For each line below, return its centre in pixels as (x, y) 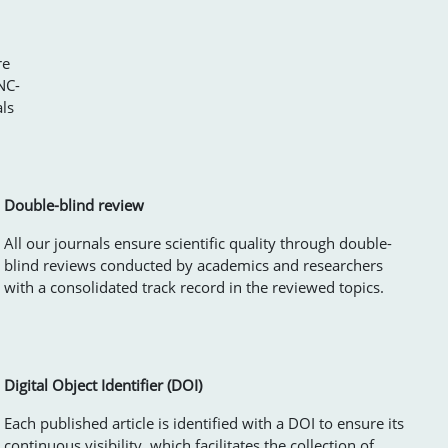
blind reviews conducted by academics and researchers (193, 264)
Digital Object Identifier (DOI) (103, 384)
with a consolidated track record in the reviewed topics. (194, 286)
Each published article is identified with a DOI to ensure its (204, 422)
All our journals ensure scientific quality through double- (198, 242)
